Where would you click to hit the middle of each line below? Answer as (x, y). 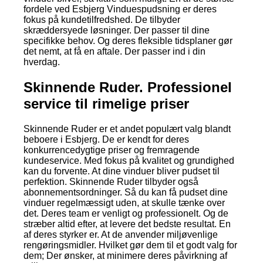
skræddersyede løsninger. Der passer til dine (117, 30)
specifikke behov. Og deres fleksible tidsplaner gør (128, 41)
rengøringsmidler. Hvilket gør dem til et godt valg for (130, 245)
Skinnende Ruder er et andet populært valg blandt (127, 129)
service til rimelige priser (106, 103)
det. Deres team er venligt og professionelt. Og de (126, 213)
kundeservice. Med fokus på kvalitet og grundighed (129, 160)
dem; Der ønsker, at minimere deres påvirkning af (125, 255)
